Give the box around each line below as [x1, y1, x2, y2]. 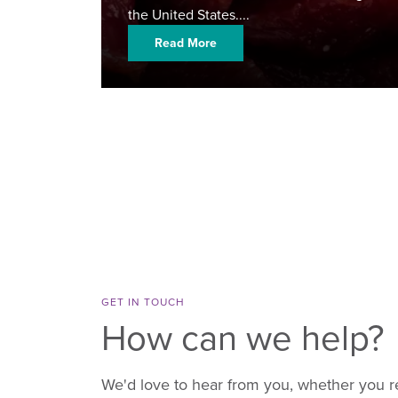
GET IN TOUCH [101, 294, 185, 310]
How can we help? [101, 312, 384, 362]
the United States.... [128, 4, 250, 25]
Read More [155, 34, 217, 52]
